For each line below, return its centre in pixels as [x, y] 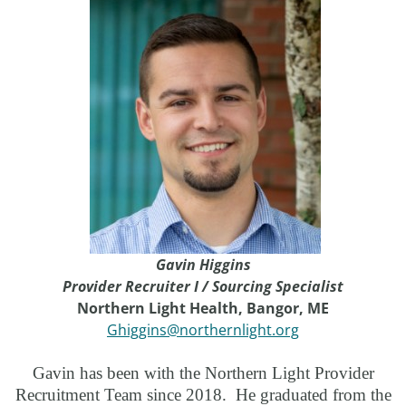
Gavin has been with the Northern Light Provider [203, 373]
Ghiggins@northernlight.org [203, 330]
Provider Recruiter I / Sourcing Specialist [203, 287]
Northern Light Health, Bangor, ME [183, 309]
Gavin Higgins [203, 265]
